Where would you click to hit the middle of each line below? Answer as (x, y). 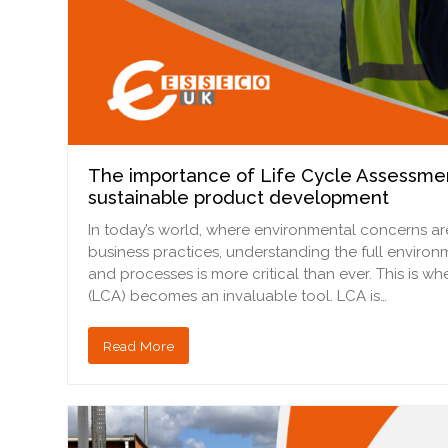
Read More (139, 345)
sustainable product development (239, 198)
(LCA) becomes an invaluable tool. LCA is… (238, 296)
